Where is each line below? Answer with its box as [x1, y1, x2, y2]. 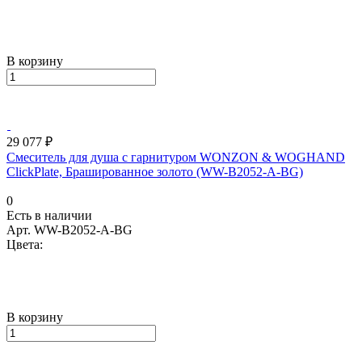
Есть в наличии [6, 208, 92, 222]
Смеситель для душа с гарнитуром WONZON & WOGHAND [6, 149, 345, 164]
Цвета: [6, 237, 43, 251]
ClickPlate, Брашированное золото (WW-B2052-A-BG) [6, 164, 303, 179]
